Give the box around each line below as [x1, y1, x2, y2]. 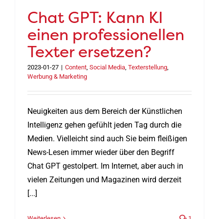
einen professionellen [27, 24, 184, 45]
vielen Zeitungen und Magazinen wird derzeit [27, 175, 181, 185]
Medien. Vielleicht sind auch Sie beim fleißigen [27, 134, 187, 144]
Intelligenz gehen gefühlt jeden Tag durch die [27, 120, 181, 130]
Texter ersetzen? [27, 41, 152, 63]
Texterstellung [128, 64, 167, 71]
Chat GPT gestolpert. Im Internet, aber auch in [27, 161, 183, 171]
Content [65, 64, 87, 71]
